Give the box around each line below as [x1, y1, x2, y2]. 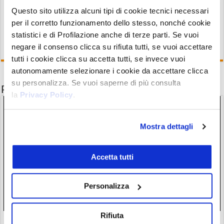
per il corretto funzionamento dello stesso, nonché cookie [11, 18, 211, 27]
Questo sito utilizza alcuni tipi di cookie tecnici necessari [11, 6, 208, 15]
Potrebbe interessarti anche [1, 82, 134, 95]
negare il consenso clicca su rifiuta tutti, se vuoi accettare [11, 42, 212, 51]
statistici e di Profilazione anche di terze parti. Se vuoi [11, 30, 198, 39]
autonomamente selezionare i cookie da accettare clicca [11, 66, 208, 75]
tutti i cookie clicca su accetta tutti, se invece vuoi [11, 54, 185, 63]
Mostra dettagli [140, 122, 193, 131]
